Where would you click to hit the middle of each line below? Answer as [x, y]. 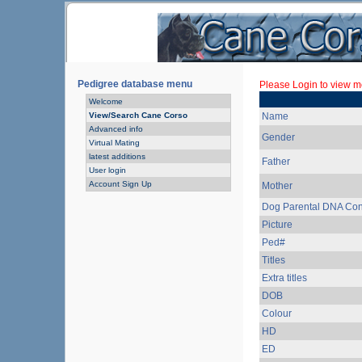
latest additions [117, 156]
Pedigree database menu [135, 84]
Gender [278, 137]
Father [276, 162]
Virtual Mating [114, 143]
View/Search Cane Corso [138, 115]
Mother [277, 186]
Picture [277, 225]
